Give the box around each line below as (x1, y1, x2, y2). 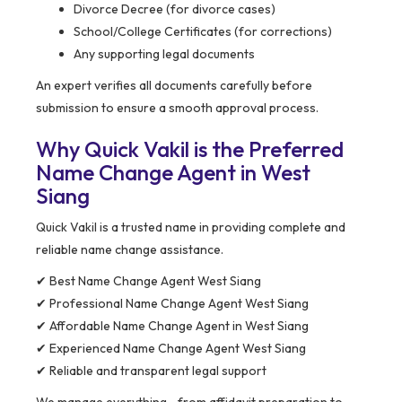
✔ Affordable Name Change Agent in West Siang (36, 318, 309, 335)
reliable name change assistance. (36, 241, 223, 258)
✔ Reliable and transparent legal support (36, 363, 267, 380)
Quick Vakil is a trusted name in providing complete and (36, 219, 345, 236)
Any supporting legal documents (74, 46, 255, 63)
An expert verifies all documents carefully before (36, 77, 312, 94)
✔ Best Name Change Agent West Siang (36, 273, 261, 290)
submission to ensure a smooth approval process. (36, 100, 319, 117)
